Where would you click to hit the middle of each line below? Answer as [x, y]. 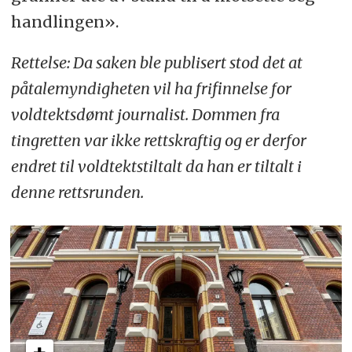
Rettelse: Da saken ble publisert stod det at [156, 63]
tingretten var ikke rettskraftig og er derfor [158, 141]
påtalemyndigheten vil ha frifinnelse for [151, 89]
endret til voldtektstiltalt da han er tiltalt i [156, 167]
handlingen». [64, 21]
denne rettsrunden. [77, 192]
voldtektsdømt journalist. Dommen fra [145, 115]
